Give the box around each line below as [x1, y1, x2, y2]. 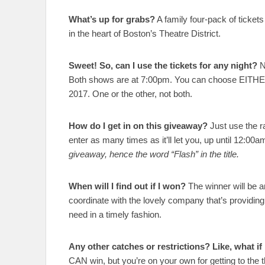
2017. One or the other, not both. [69, 89, 192, 99]
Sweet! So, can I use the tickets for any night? [69, 60, 257, 71]
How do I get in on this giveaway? [69, 121, 208, 131]
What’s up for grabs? [69, 14, 155, 25]
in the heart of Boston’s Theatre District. [69, 28, 221, 39]
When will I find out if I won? [69, 181, 186, 192]
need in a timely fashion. [69, 209, 161, 220]
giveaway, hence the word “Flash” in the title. [69, 149, 239, 160]
